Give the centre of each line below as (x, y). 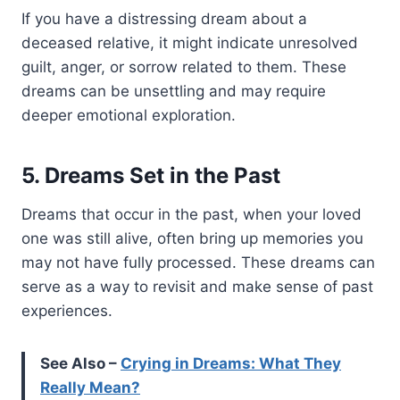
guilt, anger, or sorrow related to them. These (184, 67)
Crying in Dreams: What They (231, 363)
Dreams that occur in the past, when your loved (192, 214)
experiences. (67, 310)
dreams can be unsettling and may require (174, 91)
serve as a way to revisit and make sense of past (197, 286)
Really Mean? (90, 387)
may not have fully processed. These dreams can (198, 262)
